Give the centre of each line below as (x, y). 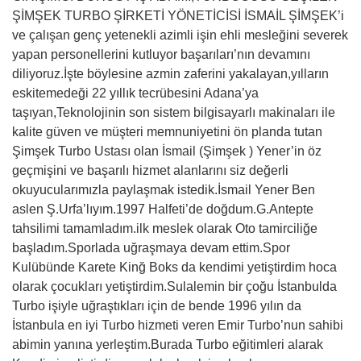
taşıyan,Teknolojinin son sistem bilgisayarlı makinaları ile (174, 112)
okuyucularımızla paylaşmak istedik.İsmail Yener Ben (164, 190)
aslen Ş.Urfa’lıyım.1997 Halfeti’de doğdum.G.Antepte (163, 209)
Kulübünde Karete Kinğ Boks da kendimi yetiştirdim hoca (174, 267)
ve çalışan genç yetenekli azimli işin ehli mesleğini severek (180, 35)
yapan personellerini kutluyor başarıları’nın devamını (161, 54)
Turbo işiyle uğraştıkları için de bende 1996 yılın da (157, 306)
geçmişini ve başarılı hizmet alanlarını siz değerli (150, 170)
